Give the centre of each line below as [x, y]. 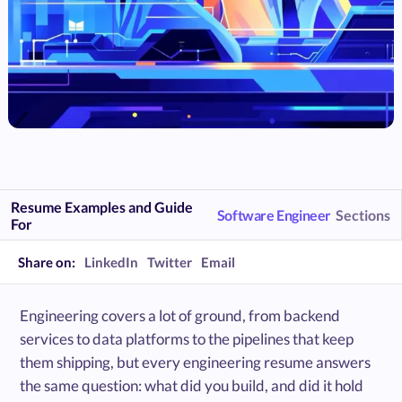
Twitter [170, 262]
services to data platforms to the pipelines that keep [187, 339]
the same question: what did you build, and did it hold [192, 386]
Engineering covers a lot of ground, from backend [180, 316]
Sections [363, 215]
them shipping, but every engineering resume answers [196, 363]
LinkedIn [111, 262]
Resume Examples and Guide [102, 206]
